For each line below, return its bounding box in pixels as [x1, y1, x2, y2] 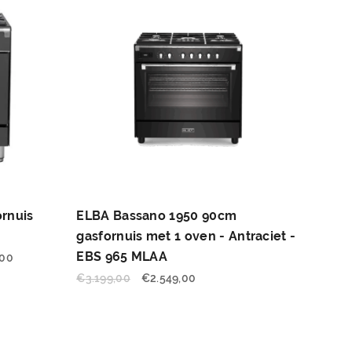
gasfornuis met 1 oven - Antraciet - [76, 228, 296, 244]
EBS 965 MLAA [76, 248, 168, 264]
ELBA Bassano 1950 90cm [76, 207, 237, 223]
